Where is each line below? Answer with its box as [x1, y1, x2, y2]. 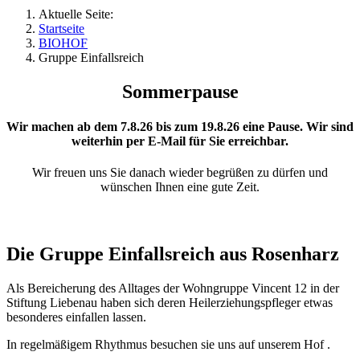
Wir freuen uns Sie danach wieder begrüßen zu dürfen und [32, 166, 328, 180]
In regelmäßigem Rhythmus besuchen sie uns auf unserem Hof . [6, 337, 330, 351]
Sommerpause [121, 80, 239, 102]
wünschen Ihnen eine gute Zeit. [100, 180, 260, 194]
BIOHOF [39, 36, 88, 50]
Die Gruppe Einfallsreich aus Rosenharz [6, 243, 339, 264]
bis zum [153, 120, 201, 134]
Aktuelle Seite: [39, 7, 120, 21]
